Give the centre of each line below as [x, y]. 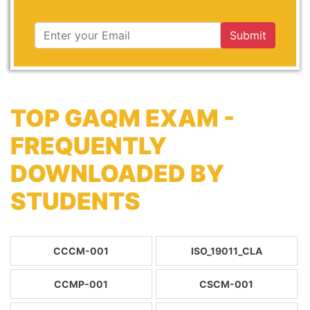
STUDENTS [75, 201]
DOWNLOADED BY [117, 173]
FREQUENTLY [89, 146]
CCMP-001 [81, 284]
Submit [248, 35]
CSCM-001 [227, 284]
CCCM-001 [81, 251]
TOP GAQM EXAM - [122, 118]
